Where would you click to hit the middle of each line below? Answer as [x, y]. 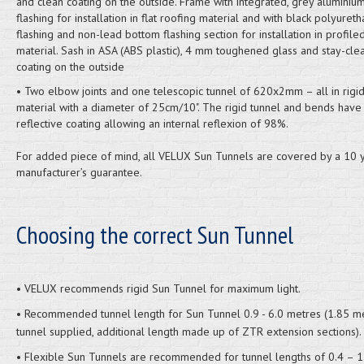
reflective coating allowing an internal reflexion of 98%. [152, 123]
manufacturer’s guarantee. [79, 172]
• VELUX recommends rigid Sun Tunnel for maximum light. [158, 288]
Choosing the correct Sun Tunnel [154, 234]
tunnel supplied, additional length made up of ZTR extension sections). [188, 331]
